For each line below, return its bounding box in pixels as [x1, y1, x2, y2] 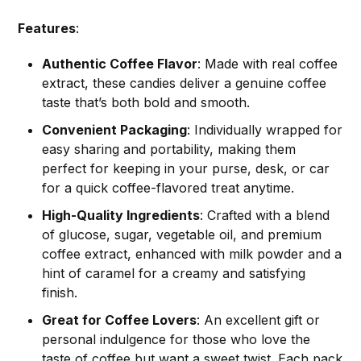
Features [18, 20, 77, 37]
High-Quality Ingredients [42, 207, 201, 224]
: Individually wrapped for [187, 122, 343, 139]
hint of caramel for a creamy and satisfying [42, 265, 306, 282]
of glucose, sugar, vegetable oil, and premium [42, 226, 322, 243]
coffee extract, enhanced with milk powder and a [42, 246, 342, 263]
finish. [42, 284, 78, 301]
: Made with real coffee [197, 56, 338, 73]
